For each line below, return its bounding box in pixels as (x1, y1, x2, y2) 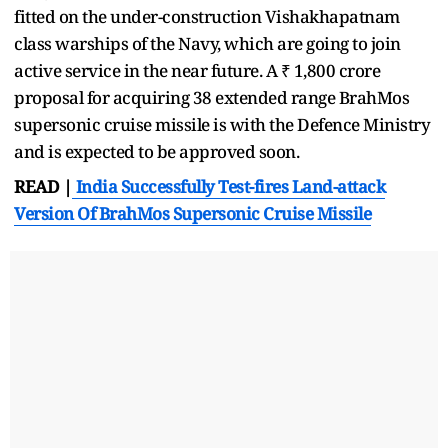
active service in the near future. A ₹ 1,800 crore (14, 58, 380, 82)
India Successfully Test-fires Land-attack (72, 174, 385, 198)
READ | (14, 174, 72, 198)
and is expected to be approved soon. (14, 139, 299, 163)
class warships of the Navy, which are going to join (14, 31, 401, 55)
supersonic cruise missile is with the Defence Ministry (14, 112, 430, 136)
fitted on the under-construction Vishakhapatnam (14, 4, 400, 28)
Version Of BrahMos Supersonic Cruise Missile (14, 201, 371, 225)
